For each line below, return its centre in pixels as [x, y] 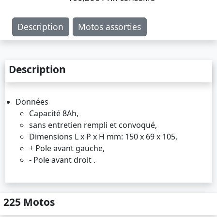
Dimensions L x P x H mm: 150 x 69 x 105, [103, 136]
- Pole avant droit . [62, 160]
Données [32, 101]
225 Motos [29, 202]
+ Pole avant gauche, [67, 148]
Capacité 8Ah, [54, 113]
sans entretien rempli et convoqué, [93, 125]
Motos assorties [109, 27]
